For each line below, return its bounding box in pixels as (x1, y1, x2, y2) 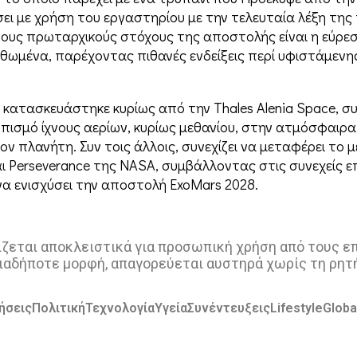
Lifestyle (269, 300, 323, 316)
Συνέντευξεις (186, 300, 270, 316)
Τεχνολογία (84, 300, 155, 316)
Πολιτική (31, 300, 85, 316)
